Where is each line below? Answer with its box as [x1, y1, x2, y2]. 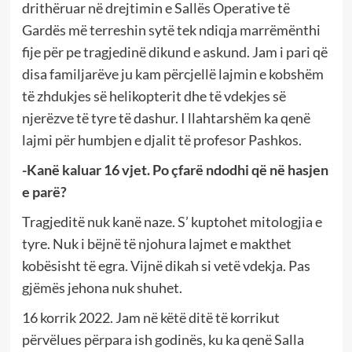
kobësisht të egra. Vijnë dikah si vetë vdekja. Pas [21, 256, 310, 274]
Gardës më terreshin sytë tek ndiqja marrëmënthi [21, 20, 321, 38]
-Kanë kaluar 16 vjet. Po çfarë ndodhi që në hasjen [21, 160, 328, 178]
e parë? [21, 182, 67, 200]
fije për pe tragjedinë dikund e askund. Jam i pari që [21, 42, 328, 60]
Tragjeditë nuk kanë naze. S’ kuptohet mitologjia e [21, 212, 322, 230]
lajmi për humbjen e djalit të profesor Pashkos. [21, 130, 302, 148]
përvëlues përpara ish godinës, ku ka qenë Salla [21, 330, 304, 348]
